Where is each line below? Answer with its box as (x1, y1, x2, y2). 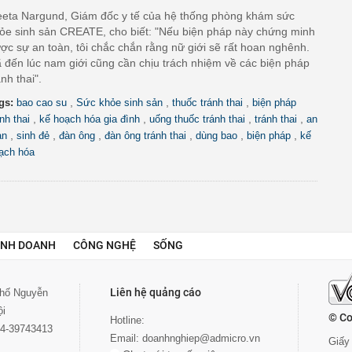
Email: (110, 332, 142, 344)
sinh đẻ (16, 130, 49, 141)
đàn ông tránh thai (104, 130, 186, 141)
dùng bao (196, 130, 237, 141)
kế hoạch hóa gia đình (39, 113, 140, 125)
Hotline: (110, 314, 145, 326)
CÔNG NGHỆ (73, 239, 136, 251)
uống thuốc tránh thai (149, 113, 245, 125)
